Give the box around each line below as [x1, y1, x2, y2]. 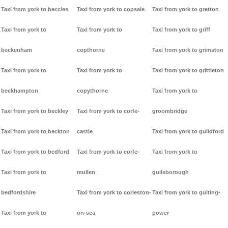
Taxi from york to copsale [76, 6, 145, 13]
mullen [76, 169, 95, 176]
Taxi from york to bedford [1, 149, 69, 155]
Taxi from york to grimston [152, 47, 224, 53]
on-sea [76, 210, 95, 216]
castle [76, 128, 93, 135]
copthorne [76, 47, 105, 53]
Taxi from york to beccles [1, 6, 68, 13]
